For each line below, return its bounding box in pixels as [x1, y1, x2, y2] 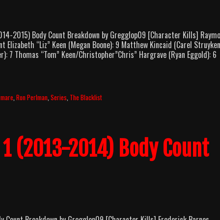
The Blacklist [70, 92, 103, 102]
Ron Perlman [16, 92, 48, 102]
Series [51, 92, 67, 102]
